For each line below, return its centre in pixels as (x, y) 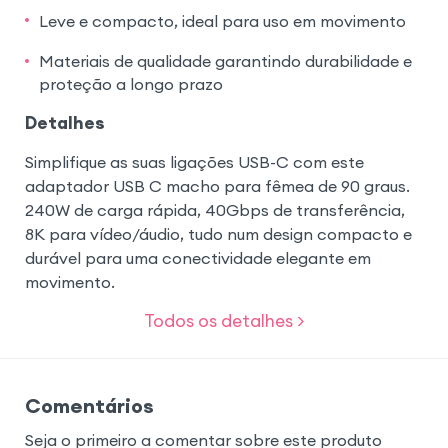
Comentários (89, 405)
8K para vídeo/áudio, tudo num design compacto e (218, 234)
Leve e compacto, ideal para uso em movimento (222, 20)
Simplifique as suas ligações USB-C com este (194, 162)
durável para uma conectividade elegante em (197, 258)
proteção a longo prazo (130, 84)
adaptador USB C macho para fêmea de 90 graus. (217, 186)
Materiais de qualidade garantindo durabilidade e (225, 61)
